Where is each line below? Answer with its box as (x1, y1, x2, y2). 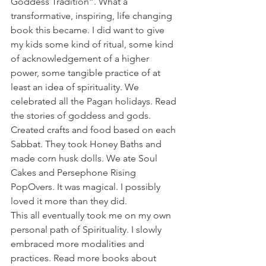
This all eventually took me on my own (11, 210, 173, 221)
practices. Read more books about (11, 252, 159, 264)
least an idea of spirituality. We (11, 81, 141, 93)
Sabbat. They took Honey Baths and (11, 138, 164, 150)
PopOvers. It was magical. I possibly (11, 181, 163, 192)
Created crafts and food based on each (11, 124, 178, 135)
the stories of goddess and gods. (11, 110, 153, 121)
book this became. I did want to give (11, 24, 167, 36)
